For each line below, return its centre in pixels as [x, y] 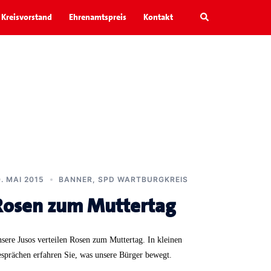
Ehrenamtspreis [98, 17]
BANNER [76, 179]
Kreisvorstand [27, 17]
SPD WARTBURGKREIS [143, 179]
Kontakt [158, 17]
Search [213, 16]
